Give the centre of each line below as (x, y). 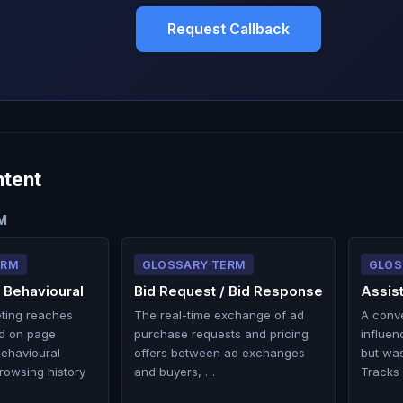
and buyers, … (174, 372)
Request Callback (228, 29)
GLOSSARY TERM (194, 264)
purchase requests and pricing (221, 334)
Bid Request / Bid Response (228, 291)
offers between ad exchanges (219, 353)
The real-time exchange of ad (219, 315)
